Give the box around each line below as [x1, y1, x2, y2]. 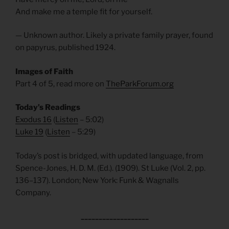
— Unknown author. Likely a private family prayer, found [15, 31, 213, 40]
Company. [15, 188, 51, 197]
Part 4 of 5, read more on [15, 79, 106, 88]
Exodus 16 [15, 115, 52, 125]
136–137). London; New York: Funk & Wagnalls [15, 175, 179, 185]
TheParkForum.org [106, 79, 174, 88]
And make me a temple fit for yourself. [15, 7, 152, 16]
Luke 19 [15, 127, 43, 137]
